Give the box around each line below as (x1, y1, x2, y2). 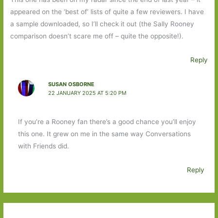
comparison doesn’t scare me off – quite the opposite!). (10, 32, 184, 40)
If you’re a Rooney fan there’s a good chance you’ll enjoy (18, 118, 196, 126)
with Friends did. (18, 142, 69, 150)
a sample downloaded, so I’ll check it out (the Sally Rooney (10, 20, 195, 28)
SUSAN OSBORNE (48, 80, 94, 88)
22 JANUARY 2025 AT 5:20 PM (48, 89, 127, 96)
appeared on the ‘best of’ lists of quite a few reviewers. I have (10, 8, 204, 16)
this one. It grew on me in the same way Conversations (18, 130, 191, 138)
